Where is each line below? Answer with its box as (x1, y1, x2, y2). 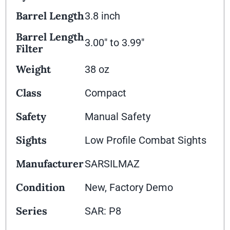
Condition (16, 181, 66, 194)
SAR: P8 (85, 205, 122, 218)
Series (16, 204, 48, 218)
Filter (16, 42, 44, 55)
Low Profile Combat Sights (85, 134, 207, 147)
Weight (16, 63, 51, 76)
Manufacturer (16, 157, 84, 170)
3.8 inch (85, 10, 121, 23)
